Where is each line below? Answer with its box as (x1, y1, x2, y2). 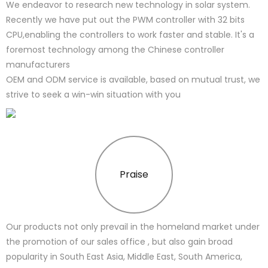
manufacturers (6, 59, 89, 71)
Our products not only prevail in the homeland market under (6, 221, 260, 233)
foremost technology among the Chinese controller (6, 44, 224, 56)
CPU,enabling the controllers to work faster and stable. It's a (6, 29, 254, 41)
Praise (119, 167, 148, 182)
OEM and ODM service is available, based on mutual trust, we (6, 74, 260, 86)
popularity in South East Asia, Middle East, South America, (6, 251, 242, 263)
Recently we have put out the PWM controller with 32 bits (6, 14, 245, 26)
